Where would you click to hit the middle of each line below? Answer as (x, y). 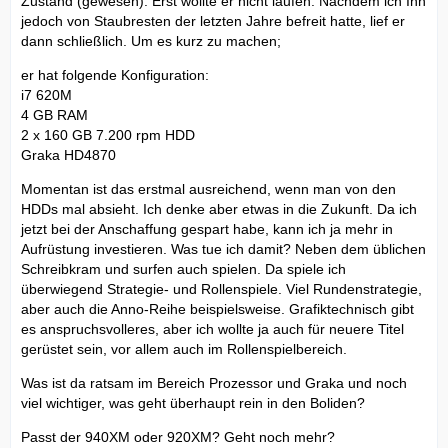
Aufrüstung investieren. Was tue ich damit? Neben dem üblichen (223, 248)
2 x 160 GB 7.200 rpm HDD (108, 134)
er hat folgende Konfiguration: (115, 74)
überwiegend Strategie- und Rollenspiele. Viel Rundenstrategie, (221, 288)
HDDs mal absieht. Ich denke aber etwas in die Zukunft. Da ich (219, 208)
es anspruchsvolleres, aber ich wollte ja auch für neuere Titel (212, 328)
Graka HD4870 (68, 154)
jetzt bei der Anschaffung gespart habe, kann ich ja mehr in (207, 228)
